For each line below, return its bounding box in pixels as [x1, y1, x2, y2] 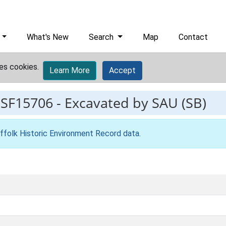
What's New [27, 32, 69, 42]
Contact [179, 32, 208, 42]
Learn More [49, 66, 90, 75]
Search [89, 32, 116, 42]
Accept [109, 66, 136, 75]
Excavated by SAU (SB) [65, 93, 206, 112]
